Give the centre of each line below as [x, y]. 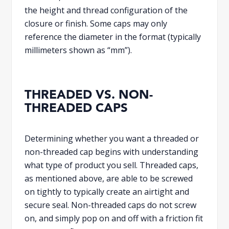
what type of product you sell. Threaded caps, [112, 165]
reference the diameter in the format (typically [113, 37]
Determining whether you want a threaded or [112, 138]
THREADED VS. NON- [89, 95]
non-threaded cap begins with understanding [112, 152]
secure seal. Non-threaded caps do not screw [111, 205]
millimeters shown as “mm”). [78, 50]
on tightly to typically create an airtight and [107, 191]
